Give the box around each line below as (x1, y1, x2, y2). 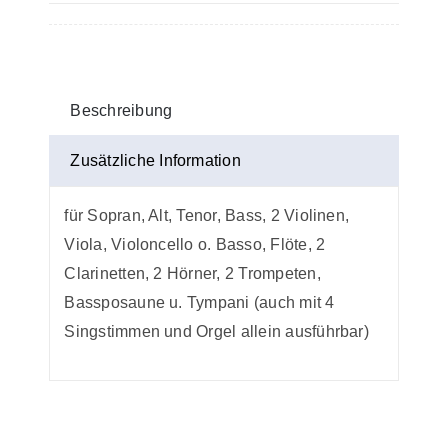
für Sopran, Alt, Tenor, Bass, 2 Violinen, (64, 207, 350, 225)
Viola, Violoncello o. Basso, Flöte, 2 (64, 236, 326, 254)
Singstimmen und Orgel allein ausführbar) (64, 323, 369, 341)
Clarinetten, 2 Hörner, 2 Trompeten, (64, 265, 321, 283)
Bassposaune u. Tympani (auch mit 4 (64, 294, 335, 312)
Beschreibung (70, 102, 173, 120)
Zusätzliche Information (70, 152, 241, 170)
